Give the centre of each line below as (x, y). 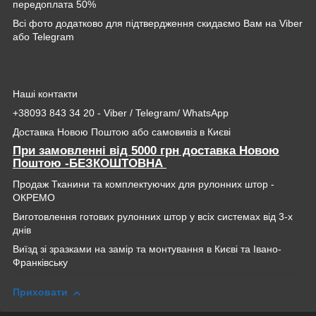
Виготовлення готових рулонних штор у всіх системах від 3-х (153, 217)
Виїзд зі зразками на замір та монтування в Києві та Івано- (147, 249)
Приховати (40, 292)
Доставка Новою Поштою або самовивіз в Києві (123, 132)
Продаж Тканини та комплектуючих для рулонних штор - (144, 184)
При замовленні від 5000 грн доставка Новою (146, 150)
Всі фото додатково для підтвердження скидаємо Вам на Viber (158, 23)
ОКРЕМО (34, 198)
